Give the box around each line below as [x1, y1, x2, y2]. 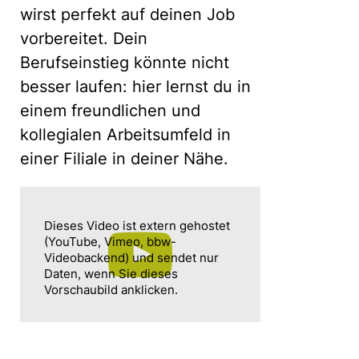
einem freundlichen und [20, 101, 200, 120]
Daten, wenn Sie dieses [44, 265, 178, 281]
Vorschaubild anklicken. [44, 281, 178, 297]
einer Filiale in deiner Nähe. [20, 149, 228, 168]
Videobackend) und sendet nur [44, 249, 219, 265]
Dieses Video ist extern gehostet [44, 217, 230, 233]
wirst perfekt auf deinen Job [20, 5, 235, 24]
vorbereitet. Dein [20, 29, 147, 48]
